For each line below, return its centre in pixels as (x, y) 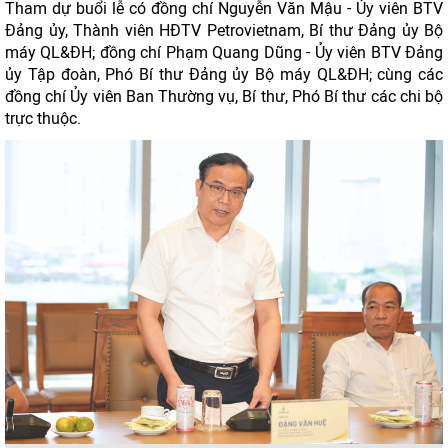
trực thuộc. (43, 118)
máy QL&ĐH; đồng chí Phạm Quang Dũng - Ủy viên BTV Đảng (224, 52)
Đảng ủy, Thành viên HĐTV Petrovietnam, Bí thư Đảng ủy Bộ (224, 30)
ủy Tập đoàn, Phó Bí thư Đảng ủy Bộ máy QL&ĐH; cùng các (224, 74)
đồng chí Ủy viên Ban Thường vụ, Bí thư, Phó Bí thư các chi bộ (224, 96)
